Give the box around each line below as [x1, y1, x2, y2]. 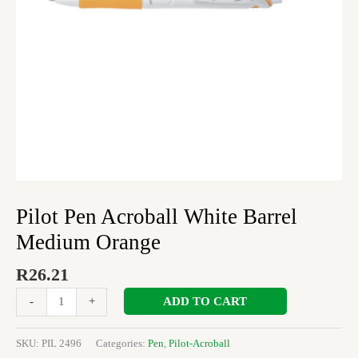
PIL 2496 [42, 337, 82, 350]
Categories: [96, 337, 148, 350]
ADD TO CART [163, 294, 248, 308]
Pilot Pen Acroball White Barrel [16, 204, 297, 229]
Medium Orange [16, 229, 161, 254]
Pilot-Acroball [169, 337, 230, 350]
